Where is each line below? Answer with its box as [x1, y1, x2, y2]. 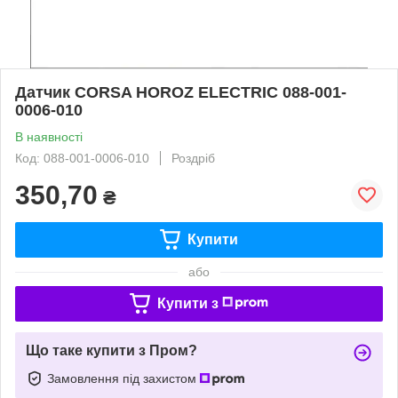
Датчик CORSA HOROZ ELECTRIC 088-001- [15, 83, 346, 101]
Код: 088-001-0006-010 [15, 150, 149, 165]
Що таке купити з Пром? [26, 342, 197, 358]
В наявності [15, 129, 83, 144]
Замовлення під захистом [47, 370, 200, 386]
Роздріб [171, 150, 215, 165]
